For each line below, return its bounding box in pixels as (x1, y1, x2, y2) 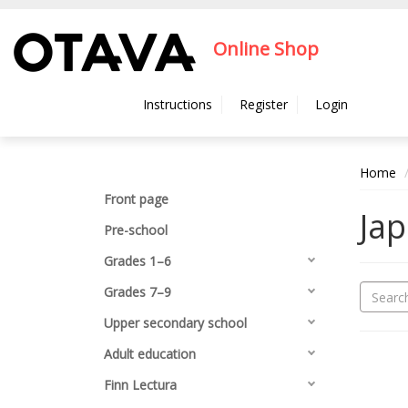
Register (240, 96, 288, 113)
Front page (104, 190, 168, 208)
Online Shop (213, 36, 319, 62)
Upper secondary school (104, 314, 247, 331)
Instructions (143, 96, 212, 113)
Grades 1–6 (104, 252, 171, 270)
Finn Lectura (104, 376, 177, 393)
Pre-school (104, 221, 168, 239)
